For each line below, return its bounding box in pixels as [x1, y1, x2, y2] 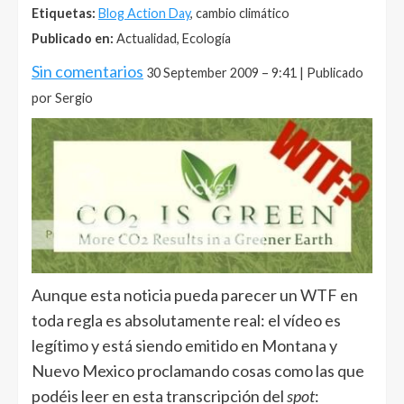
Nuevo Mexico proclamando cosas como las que [32, 360, 364, 381]
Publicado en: [32, 30, 114, 46]
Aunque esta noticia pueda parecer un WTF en [32, 284, 358, 305]
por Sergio [32, 89, 93, 106]
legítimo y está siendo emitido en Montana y [32, 335, 337, 355]
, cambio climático [190, 5, 289, 21]
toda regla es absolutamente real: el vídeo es [32, 309, 341, 330]
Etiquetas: [32, 5, 96, 21]
